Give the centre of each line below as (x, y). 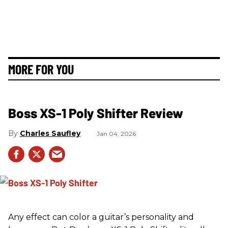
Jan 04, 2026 (116, 134)
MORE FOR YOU (41, 69)
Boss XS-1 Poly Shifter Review (96, 113)
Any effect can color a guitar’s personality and (101, 217)
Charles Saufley (50, 133)
